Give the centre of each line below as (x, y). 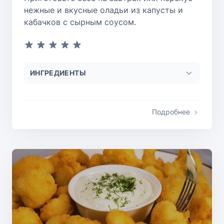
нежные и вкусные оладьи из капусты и (103, 10)
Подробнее (171, 111)
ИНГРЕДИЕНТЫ (58, 72)
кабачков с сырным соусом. (80, 22)
